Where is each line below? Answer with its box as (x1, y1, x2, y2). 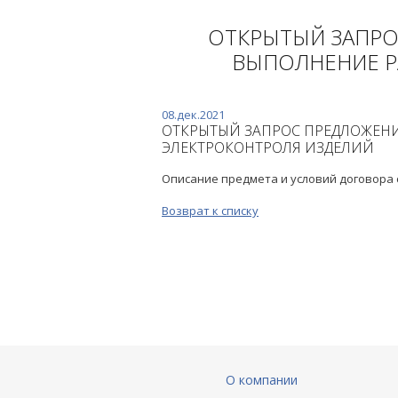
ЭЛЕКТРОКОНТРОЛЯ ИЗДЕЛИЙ (162, 138, 374, 157)
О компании (225, 371, 298, 388)
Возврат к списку (162, 203, 259, 219)
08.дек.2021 (162, 107, 225, 123)
